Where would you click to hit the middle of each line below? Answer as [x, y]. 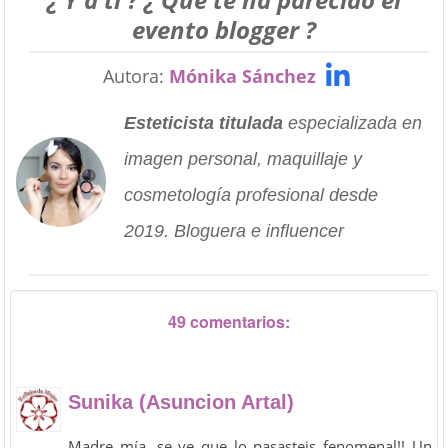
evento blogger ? [224, 29]
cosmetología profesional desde [250, 194]
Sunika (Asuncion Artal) [181, 401]
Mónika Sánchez [243, 75]
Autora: [136, 75]
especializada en [352, 122]
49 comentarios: [229, 321]
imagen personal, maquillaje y [242, 158]
